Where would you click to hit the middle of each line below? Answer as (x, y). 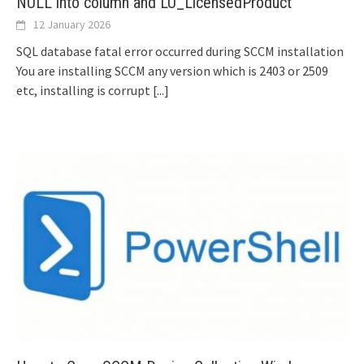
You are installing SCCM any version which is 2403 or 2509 (172, 71)
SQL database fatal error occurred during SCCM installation (180, 52)
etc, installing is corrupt (84, 91)
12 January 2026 (72, 25)
